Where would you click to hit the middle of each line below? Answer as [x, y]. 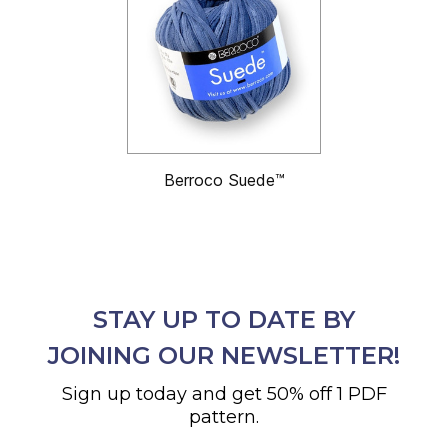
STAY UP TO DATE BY [224, 319]
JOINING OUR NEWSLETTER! [224, 355]
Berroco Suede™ [224, 179]
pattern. [224, 416]
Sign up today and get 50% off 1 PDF [224, 393]
